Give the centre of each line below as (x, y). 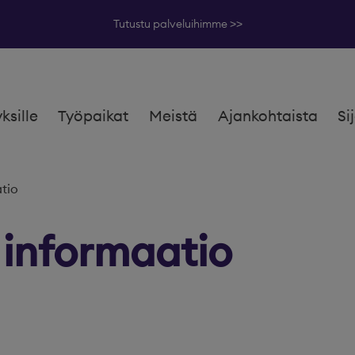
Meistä (173, 116)
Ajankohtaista (267, 116)
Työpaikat (94, 116)
